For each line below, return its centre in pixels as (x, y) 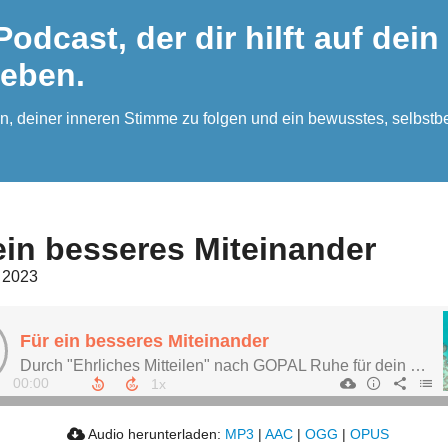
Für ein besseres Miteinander (145, 341)
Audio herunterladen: (155, 434)
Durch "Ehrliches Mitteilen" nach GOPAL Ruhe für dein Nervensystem (418, 366)
